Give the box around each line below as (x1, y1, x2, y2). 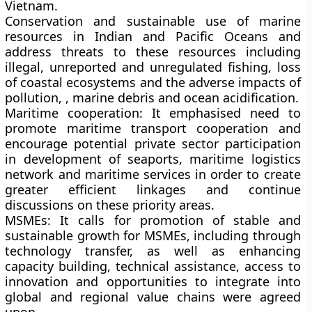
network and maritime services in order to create (5, 166, 301, 182)
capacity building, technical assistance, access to (5, 258, 301, 274)
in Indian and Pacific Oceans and (73, 28, 301, 45)
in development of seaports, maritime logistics (5, 150, 301, 167)
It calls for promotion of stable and (51, 212, 301, 228)
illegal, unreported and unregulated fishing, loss (5, 58, 301, 75)
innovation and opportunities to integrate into (5, 273, 301, 290)
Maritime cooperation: (5, 104, 143, 121)
